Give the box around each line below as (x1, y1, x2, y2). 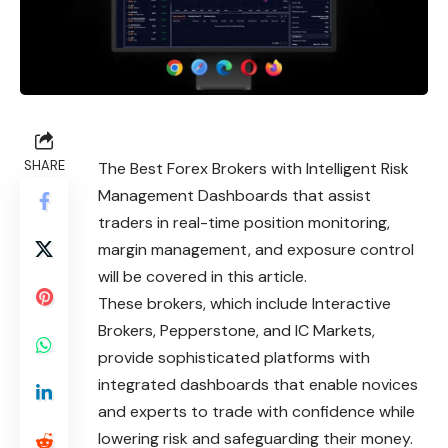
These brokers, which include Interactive (98, 293, 391, 315)
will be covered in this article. (98, 266, 307, 288)
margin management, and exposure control (98, 239, 414, 261)
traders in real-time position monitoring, (98, 212, 390, 234)
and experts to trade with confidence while (98, 401, 415, 423)
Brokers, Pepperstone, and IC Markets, (98, 320, 375, 342)
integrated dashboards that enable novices (98, 374, 418, 396)
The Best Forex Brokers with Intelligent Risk (98, 158, 409, 180)
